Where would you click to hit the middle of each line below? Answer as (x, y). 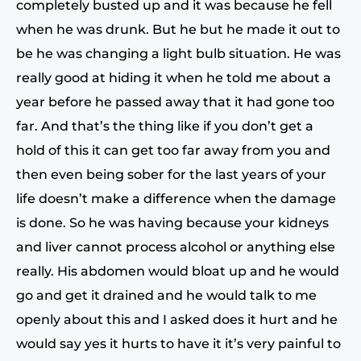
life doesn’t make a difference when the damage (176, 199)
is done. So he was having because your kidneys (172, 223)
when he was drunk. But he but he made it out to (178, 29)
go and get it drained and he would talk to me (166, 295)
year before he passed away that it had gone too (175, 102)
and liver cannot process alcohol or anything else (176, 247)
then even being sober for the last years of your (171, 174)
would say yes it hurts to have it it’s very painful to (178, 344)
